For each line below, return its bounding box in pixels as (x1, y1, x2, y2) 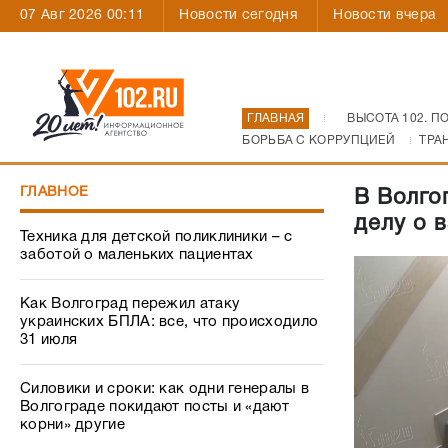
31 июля (20, 333, 78, 347)
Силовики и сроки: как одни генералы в (20, 382, 310, 396)
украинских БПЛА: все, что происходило (20, 315, 319, 329)
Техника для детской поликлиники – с (20, 230, 293, 244)
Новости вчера (333, 9, 437, 22)
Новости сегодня (179, 9, 298, 22)
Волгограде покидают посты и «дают (20, 400, 289, 414)
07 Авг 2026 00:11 (20, 9, 145, 22)
